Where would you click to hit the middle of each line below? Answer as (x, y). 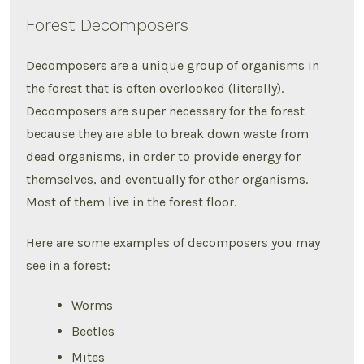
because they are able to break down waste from (168, 133)
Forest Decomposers (108, 25)
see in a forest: (69, 265)
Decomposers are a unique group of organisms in (173, 65)
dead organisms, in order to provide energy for (164, 156)
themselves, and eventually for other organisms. (167, 179)
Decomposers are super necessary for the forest (166, 110)
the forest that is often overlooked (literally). (155, 88)
